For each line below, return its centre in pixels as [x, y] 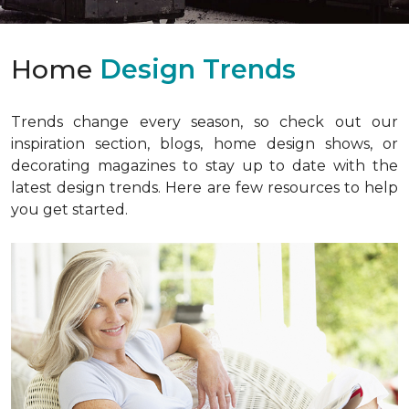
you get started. [69, 210]
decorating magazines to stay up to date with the [204, 166]
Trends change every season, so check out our [204, 122]
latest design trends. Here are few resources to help [204, 188]
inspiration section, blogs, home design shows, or [204, 144]
